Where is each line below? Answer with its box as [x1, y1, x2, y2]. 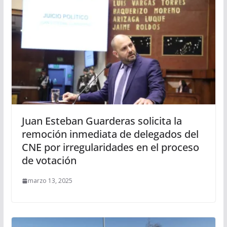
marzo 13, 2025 [27, 176, 72, 185]
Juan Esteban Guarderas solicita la [21, 114, 182, 128]
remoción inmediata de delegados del [21, 127, 199, 141]
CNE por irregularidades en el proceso [21, 140, 199, 155]
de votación [21, 154, 77, 168]
